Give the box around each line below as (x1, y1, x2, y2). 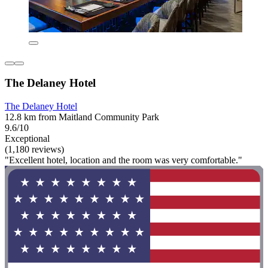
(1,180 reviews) (5, 144, 64, 154)
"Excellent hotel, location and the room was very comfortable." (5, 155, 242, 165)
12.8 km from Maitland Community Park (5, 112, 159, 122)
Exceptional (5, 133, 50, 144)
